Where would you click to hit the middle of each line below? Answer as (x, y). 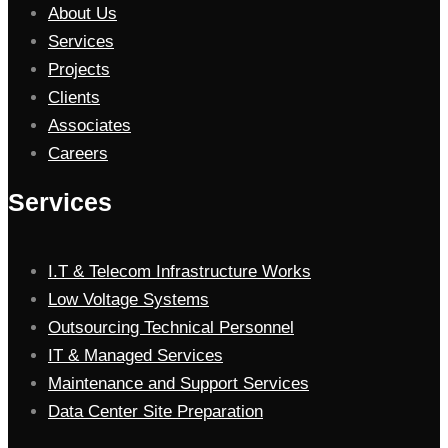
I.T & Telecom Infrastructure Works (179, 272)
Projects (79, 70)
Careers (78, 154)
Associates (89, 126)
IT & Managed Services (135, 356)
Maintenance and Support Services (178, 384)
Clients (74, 98)
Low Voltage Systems (128, 300)
